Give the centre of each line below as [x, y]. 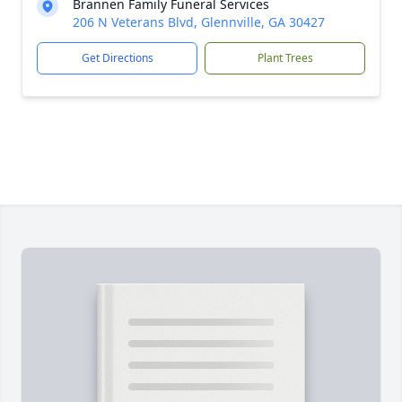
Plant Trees [285, 58]
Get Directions [117, 58]
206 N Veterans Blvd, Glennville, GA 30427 [199, 22]
